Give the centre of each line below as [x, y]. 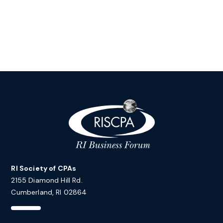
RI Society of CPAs [44, 168]
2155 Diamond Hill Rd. [47, 180]
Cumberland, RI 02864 [49, 192]
